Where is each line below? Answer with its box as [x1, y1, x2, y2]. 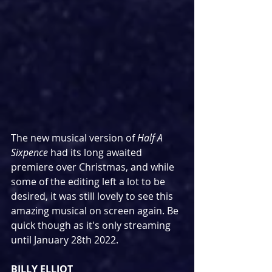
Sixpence [11, 146, 48, 160]
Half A [137, 131, 165, 145]
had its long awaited [48, 146, 144, 160]
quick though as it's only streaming [11, 219, 173, 233]
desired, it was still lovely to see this [11, 189, 175, 203]
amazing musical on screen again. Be [11, 204, 181, 218]
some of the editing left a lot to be [11, 175, 168, 189]
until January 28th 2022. [11, 233, 118, 247]
